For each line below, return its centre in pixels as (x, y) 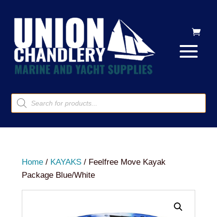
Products (27, 97)
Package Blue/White (58, 175)
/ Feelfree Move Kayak (123, 162)
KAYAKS (66, 162)
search (23, 105)
